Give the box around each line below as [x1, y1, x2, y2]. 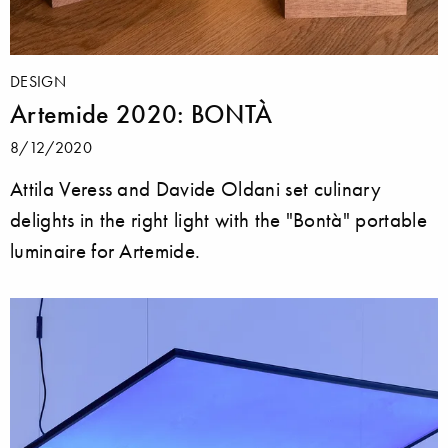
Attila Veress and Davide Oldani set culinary [10, 175, 382, 201]
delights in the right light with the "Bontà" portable [10, 206, 427, 232]
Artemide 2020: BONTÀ [10, 97, 273, 130]
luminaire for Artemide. [10, 237, 201, 263]
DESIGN [10, 70, 66, 91]
